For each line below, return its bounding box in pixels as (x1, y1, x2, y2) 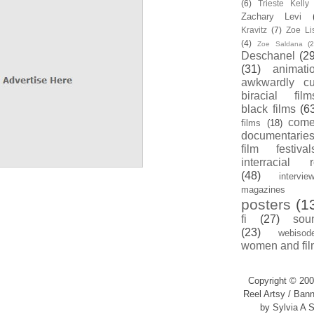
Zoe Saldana (257, 40, 303, 48)
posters (241, 196, 291, 212)
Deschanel (241, 50, 295, 62)
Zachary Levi (241, 11, 302, 22)
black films (241, 103, 296, 115)
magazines (241, 184, 285, 195)
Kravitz (241, 25, 267, 34)
